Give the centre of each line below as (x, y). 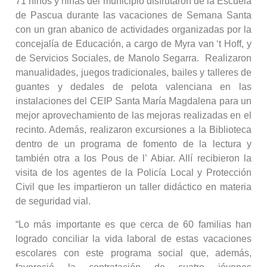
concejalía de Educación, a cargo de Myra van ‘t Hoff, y (133, 44)
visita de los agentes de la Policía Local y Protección (133, 173)
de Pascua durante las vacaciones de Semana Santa (133, 15)
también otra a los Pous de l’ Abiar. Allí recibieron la (133, 159)
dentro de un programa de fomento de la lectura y (133, 144)
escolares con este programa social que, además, (133, 253)
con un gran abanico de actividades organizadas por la (133, 30)
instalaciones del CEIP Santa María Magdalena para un (133, 101)
